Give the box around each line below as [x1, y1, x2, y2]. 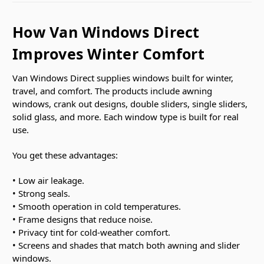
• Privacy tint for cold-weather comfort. [12, 226, 170, 238]
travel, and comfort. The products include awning [12, 84, 212, 97]
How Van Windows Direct [12, 21, 200, 42]
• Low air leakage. [12, 174, 84, 186]
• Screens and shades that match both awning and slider [12, 239, 240, 251]
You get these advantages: [12, 148, 118, 161]
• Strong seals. [12, 187, 70, 199]
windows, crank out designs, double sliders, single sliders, [12, 97, 247, 110]
